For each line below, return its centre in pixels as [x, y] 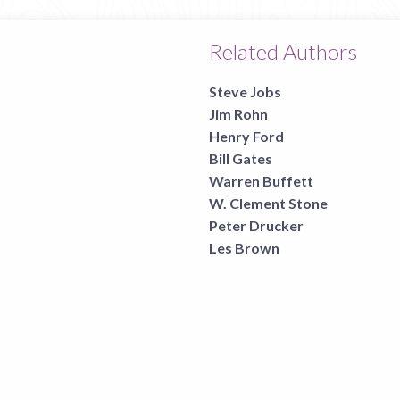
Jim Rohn [238, 114]
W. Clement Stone [268, 203]
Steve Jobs [245, 92]
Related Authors [283, 51]
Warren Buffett [261, 181]
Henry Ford [246, 136]
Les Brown [244, 248]
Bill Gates [241, 158]
